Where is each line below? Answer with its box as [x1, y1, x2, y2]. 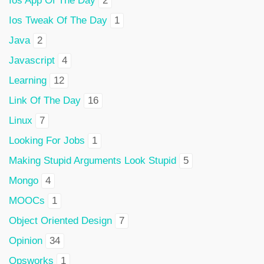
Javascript [9, 55, 55, 66]
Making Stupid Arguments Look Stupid [9, 155, 176, 166]
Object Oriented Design [9, 215, 112, 226]
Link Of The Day [9, 95, 81, 106]
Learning [9, 75, 47, 86]
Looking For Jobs [9, 135, 85, 146]
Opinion [9, 235, 42, 246]
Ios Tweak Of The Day [9, 15, 107, 26]
